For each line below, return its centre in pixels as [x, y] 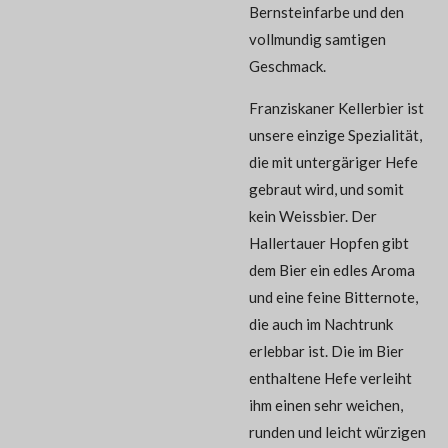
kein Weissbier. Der [313, 215]
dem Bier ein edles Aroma [332, 269]
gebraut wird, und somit [326, 188]
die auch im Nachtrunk [321, 323]
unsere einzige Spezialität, [335, 134]
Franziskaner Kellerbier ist [336, 107]
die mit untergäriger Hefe [333, 161]
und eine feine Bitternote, [333, 296]
